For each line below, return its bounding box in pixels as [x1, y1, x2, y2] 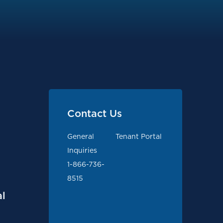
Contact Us [67, 108, 122, 119]
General [67, 132, 95, 140]
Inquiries [67, 146, 98, 154]
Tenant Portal [115, 132, 162, 140]
